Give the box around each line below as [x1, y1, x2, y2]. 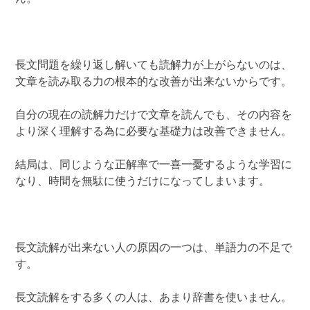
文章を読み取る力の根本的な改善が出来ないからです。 [15, 76, 293, 88]
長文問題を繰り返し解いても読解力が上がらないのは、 [15, 60, 293, 71]
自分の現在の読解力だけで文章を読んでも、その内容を [15, 109, 293, 121]
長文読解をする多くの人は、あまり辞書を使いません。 [15, 292, 293, 304]
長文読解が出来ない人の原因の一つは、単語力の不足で [15, 242, 293, 254]
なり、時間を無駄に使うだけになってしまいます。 [15, 176, 271, 188]
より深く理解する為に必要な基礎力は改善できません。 [15, 126, 293, 138]
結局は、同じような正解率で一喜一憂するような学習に [15, 159, 293, 171]
